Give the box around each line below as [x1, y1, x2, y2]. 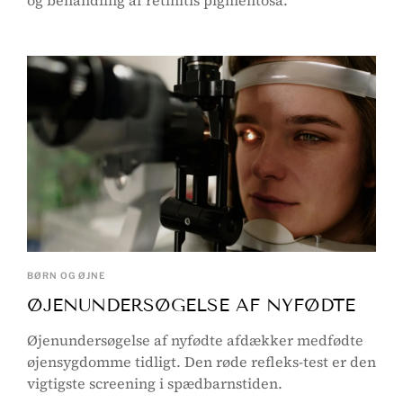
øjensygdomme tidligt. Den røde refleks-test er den [27, 352, 376, 372]
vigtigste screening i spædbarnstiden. [27, 373, 282, 394]
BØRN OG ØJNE [27, 270, 105, 282]
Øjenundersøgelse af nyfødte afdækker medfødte [27, 330, 363, 351]
